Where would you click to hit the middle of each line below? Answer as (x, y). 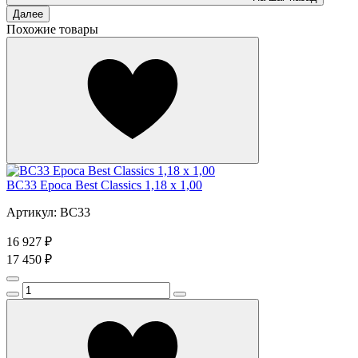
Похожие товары (52, 30)
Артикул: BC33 (48, 213)
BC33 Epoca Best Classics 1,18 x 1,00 (104, 185)
